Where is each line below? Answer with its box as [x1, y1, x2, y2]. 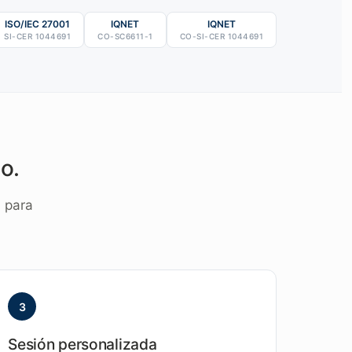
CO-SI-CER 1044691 [179, 31, 263, 41]
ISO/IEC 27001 [5, 17, 70, 30]
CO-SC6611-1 [97, 31, 153, 41]
